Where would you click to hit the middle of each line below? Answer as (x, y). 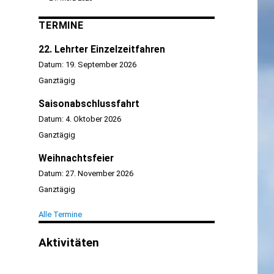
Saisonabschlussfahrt (89, 104)
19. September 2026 (101, 64)
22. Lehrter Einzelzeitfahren (102, 49)
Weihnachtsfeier (76, 158)
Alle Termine (61, 214)
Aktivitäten (69, 242)
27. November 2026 (100, 173)
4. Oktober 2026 (94, 119)
